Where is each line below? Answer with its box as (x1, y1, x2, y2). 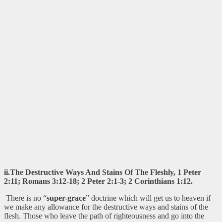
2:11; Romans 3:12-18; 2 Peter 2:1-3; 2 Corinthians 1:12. (4, 176, 193, 185)
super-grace (47, 193, 86, 202)
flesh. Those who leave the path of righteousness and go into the (4, 211, 204, 220)
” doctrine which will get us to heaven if (86, 193, 211, 202)
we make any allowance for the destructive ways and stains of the (4, 202, 208, 211)
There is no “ (4, 193, 47, 202)
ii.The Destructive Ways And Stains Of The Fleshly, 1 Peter (4, 167, 201, 176)
